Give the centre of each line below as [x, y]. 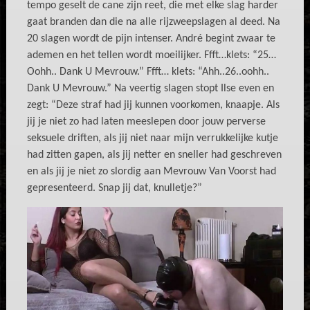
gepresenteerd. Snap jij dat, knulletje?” [114, 189]
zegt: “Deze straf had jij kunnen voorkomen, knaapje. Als [153, 106]
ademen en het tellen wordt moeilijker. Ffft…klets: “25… [151, 56]
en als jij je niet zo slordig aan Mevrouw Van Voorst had [151, 172]
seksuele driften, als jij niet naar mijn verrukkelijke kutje [152, 139]
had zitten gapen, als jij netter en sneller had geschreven [154, 155]
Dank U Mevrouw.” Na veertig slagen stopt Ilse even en [150, 89]
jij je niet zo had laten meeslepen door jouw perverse [146, 122]
